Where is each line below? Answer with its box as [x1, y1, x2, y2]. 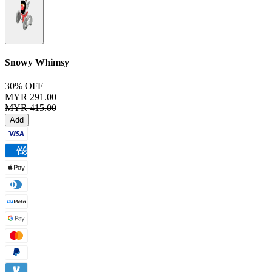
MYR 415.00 [5, 103, 56, 114]
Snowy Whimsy [5, 56, 69, 67]
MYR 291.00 [5, 92, 56, 103]
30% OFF [5, 81, 43, 92]
